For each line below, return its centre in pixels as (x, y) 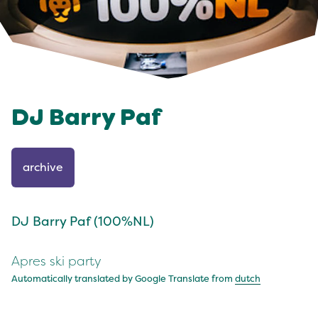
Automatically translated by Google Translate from (123, 279)
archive (43, 168)
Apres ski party (56, 261)
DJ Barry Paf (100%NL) (83, 221)
